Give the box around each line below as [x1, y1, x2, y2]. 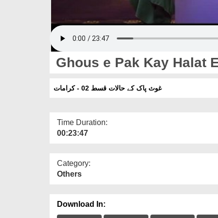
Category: [57, 159, 91, 167]
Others [57, 169, 82, 178]
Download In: [57, 200, 106, 208]
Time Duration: [57, 118, 108, 127]
